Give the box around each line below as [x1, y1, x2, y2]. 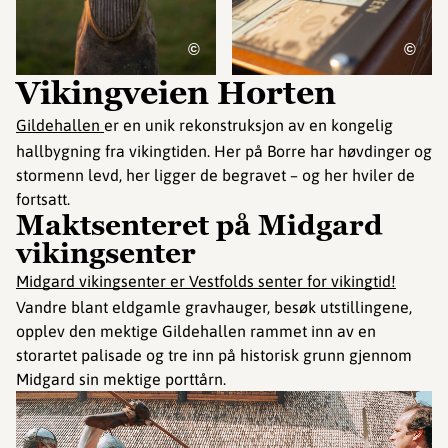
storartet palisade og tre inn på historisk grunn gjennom [16, 346, 412, 365]
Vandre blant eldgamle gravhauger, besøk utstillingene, [16, 298, 412, 317]
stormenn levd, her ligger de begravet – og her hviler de [16, 166, 415, 185]
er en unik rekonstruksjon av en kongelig [104, 116, 393, 135]
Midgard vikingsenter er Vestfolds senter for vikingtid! [16, 272, 396, 291]
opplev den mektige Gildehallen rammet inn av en [16, 322, 376, 341]
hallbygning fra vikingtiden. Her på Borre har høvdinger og [16, 142, 432, 161]
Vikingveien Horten [16, 72, 336, 115]
